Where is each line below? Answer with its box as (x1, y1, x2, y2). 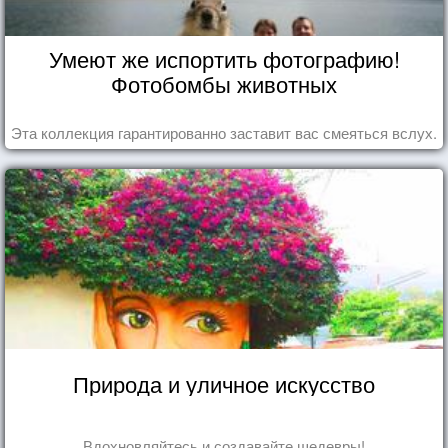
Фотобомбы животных (111, 67, 337, 99)
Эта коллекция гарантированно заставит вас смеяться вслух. (11, 121, 437, 143)
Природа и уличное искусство (73, 367, 375, 399)
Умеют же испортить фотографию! (48, 42, 400, 74)
